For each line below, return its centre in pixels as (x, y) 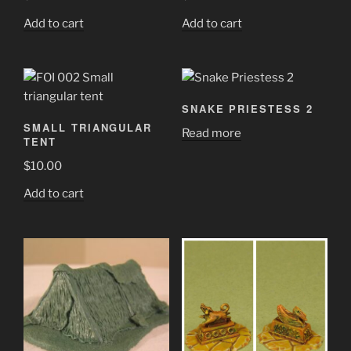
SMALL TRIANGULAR (88, 128)
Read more (211, 133)
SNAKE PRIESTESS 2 (247, 109)
